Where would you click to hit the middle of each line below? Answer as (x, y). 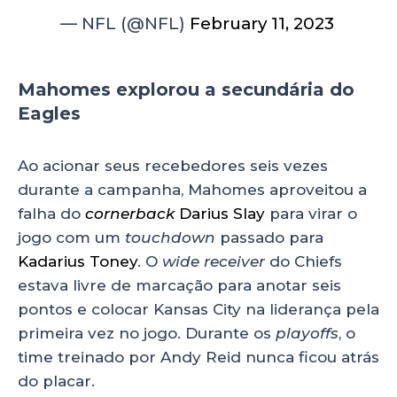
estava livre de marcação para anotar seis (179, 286)
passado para (272, 238)
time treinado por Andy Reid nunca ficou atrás (198, 358)
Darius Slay (222, 214)
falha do (51, 214)
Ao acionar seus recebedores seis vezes (173, 166)
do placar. (58, 381)
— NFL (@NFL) (125, 24)
